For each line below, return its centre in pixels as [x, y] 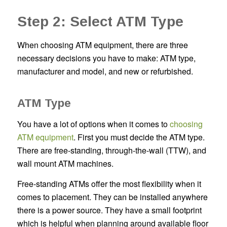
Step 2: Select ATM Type [100, 22]
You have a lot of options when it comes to [93, 124]
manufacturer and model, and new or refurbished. [106, 71]
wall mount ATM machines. [65, 164]
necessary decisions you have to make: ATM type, [106, 58]
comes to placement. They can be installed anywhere [112, 197]
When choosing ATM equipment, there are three [102, 45]
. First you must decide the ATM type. [139, 137]
